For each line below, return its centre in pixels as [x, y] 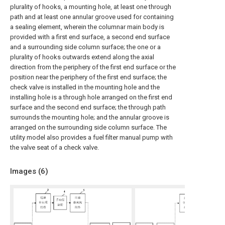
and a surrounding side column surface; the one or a [85, 47]
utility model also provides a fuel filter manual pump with [91, 137]
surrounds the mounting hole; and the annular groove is [90, 117]
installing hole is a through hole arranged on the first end [91, 97]
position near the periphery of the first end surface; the [88, 77]
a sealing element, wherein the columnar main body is [87, 27]
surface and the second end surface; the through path [88, 107]
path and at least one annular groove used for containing [92, 17]
